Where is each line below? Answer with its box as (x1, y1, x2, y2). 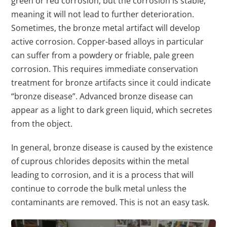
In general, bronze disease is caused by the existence (11, 142, 213, 154)
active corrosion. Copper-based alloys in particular (11, 36, 204, 48)
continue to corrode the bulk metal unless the (11, 183, 187, 195)
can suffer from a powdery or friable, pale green (11, 50, 195, 61)
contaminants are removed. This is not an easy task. (11, 197, 210, 208)
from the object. (11, 118, 73, 130)
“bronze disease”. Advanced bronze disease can (11, 91, 194, 102)
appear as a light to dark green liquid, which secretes (11, 104, 213, 116)
